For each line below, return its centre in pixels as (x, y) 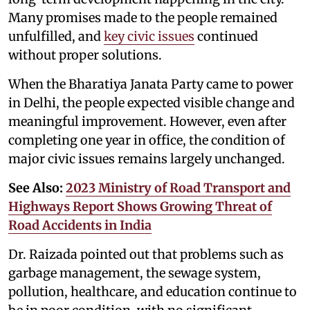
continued (226, 36)
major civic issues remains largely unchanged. (147, 158)
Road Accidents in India (80, 225)
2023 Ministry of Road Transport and (178, 188)
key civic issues (149, 36)
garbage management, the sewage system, (135, 273)
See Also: (37, 188)
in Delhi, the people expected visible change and (152, 102)
